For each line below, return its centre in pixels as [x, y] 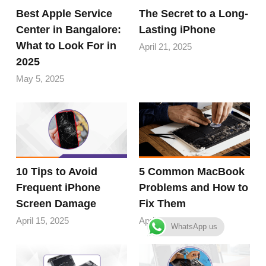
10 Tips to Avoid [57, 171]
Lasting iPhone [177, 30]
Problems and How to [194, 187]
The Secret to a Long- [194, 14]
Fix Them [162, 203]
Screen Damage [56, 203]
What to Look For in [66, 46]
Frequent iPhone [58, 187]
